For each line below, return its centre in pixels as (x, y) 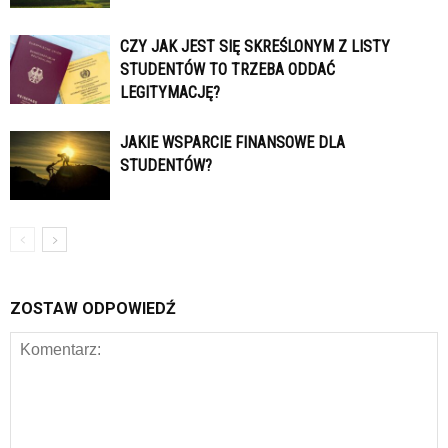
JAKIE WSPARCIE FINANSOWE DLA (232, 143)
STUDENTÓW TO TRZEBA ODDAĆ (227, 70)
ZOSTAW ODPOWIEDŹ (93, 309)
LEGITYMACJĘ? (170, 93)
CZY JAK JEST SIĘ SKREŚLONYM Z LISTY (255, 47)
